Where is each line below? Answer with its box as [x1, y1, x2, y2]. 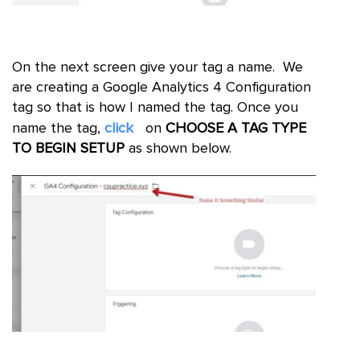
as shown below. [125, 141, 231, 157]
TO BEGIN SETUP [12, 141, 125, 157]
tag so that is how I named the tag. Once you [12, 100, 298, 116]
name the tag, [12, 121, 104, 137]
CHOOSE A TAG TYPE [166, 121, 306, 137]
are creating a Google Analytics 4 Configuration [12, 80, 311, 96]
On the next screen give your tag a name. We [12, 60, 303, 76]
